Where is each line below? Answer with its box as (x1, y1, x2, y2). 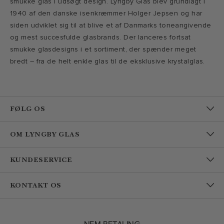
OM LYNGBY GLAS (10, 130, 80, 139)
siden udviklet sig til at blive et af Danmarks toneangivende (10, 21, 211, 30)
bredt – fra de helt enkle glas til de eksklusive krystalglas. (10, 57, 205, 66)
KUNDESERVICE (10, 155, 72, 164)
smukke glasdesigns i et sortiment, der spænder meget (10, 45, 196, 54)
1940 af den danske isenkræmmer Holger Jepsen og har (10, 9, 202, 18)
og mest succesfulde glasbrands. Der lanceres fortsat (10, 33, 191, 42)
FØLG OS (10, 104, 45, 113)
